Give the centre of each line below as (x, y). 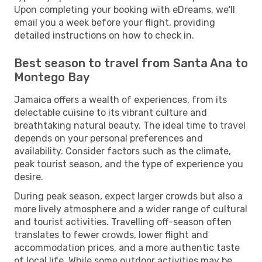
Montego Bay (52, 77)
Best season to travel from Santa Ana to (131, 63)
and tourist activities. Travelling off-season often (123, 222)
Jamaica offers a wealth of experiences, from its (120, 99)
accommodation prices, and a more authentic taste (127, 247)
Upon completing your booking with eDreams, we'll (125, 9)
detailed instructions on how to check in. (104, 35)
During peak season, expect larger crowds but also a (128, 196)
